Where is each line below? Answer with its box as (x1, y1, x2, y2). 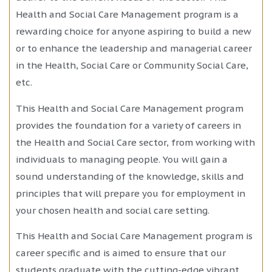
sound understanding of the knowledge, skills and (16, 170, 244, 182)
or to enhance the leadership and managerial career (16, 42, 252, 55)
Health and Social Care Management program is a (16, 8, 239, 21)
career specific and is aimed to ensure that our (16, 247, 226, 259)
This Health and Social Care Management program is (16, 230, 253, 242)
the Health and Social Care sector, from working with (16, 136, 255, 148)
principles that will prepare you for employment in (16, 187, 245, 199)
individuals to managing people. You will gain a (16, 153, 228, 165)
